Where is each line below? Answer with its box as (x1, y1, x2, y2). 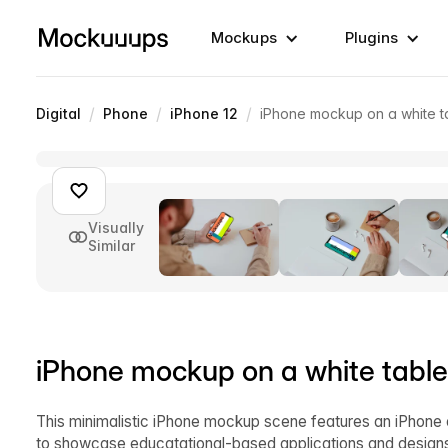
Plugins (344, 28, 399, 47)
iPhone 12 (170, 105, 238, 122)
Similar (88, 237, 135, 255)
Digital (36, 105, 81, 122)
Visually (88, 219, 144, 237)
